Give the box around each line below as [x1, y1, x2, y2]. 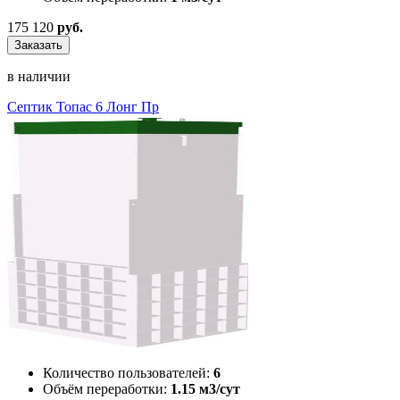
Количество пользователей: [43, 364, 210, 380]
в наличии [7, 68, 71, 84]
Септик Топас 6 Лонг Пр [7, 98, 159, 114]
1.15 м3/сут [171, 380, 240, 396]
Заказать [14, 37, 62, 52]
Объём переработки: [43, 380, 167, 396]
